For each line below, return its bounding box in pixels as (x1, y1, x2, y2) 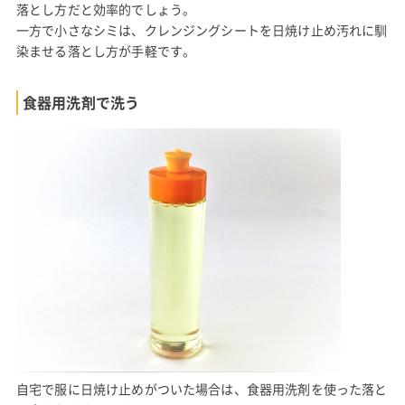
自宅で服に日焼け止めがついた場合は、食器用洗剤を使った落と (15, 379, 388, 398)
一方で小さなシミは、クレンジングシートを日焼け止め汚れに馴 (15, 21, 388, 40)
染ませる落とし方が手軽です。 (15, 42, 196, 61)
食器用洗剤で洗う (22, 91, 140, 114)
